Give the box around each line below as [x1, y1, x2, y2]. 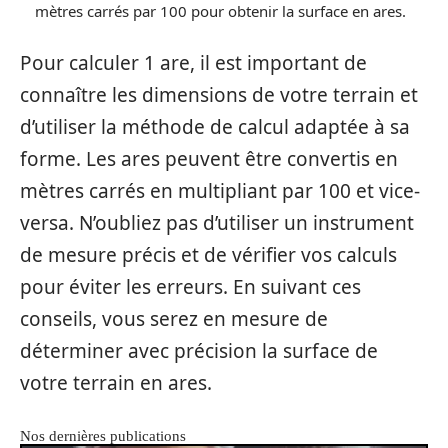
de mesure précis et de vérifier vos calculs [20, 241, 397, 268]
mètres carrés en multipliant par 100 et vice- [20, 177, 420, 204]
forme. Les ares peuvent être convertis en [20, 145, 398, 172]
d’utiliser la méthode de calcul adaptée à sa [20, 113, 410, 140]
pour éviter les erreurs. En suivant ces [20, 273, 361, 300]
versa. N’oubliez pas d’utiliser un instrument [20, 209, 414, 236]
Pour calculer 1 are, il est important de [20, 49, 367, 76]
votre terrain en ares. [20, 369, 212, 396]
